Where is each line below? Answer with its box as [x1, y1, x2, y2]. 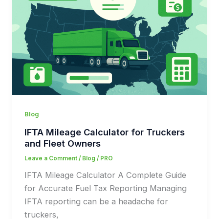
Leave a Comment [24, 155, 77, 162]
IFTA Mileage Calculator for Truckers [24, 127, 185, 138]
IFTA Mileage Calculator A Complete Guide [24, 170, 186, 180]
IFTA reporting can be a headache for [24, 196, 168, 206]
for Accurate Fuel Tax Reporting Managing [24, 183, 187, 193]
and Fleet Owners [24, 138, 101, 149]
